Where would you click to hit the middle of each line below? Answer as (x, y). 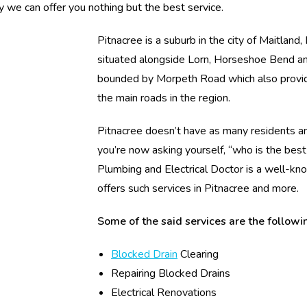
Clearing (198, 254)
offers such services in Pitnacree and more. (198, 188)
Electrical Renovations (164, 293)
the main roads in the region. (164, 98)
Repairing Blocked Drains (171, 273)
